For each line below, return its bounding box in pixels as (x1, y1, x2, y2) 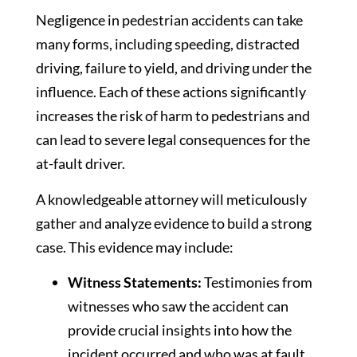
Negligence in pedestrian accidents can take (36, 11, 303, 29)
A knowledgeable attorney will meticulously (36, 190, 307, 208)
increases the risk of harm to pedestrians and (36, 107, 310, 125)
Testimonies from (202, 273, 312, 292)
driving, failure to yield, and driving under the (36, 59, 312, 77)
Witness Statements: (68, 273, 202, 292)
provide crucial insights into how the (68, 321, 292, 339)
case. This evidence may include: (36, 237, 233, 256)
